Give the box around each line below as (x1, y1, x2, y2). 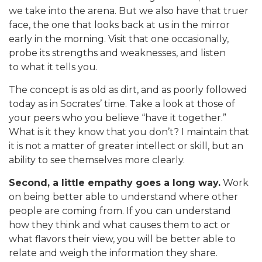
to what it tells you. (9, 61, 98, 73)
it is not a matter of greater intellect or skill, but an (9, 140, 243, 151)
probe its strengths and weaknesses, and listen (9, 47, 226, 58)
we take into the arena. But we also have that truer (9, 5, 249, 16)
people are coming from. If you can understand (9, 205, 231, 216)
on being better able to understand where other (9, 191, 238, 202)
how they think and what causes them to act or (9, 219, 230, 230)
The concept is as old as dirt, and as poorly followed (9, 84, 247, 95)
